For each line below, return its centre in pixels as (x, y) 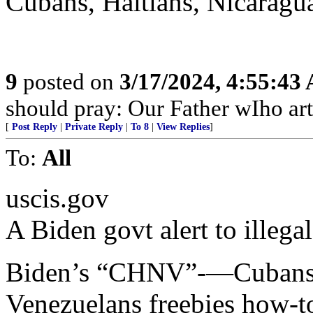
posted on (68, 81)
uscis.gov (57, 198)
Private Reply (94, 127)
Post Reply (35, 127)
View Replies (183, 127)
